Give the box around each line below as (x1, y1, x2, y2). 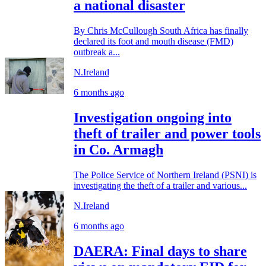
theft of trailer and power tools (74, 126, 261, 142)
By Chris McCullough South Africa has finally (74, 26, 248, 36)
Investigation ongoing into (74, 110, 232, 126)
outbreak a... (74, 47, 120, 58)
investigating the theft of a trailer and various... (74, 180, 247, 191)
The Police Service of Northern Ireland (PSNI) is (74, 170, 256, 180)
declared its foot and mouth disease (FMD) (74, 36, 233, 47)
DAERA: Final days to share (74, 243, 247, 259)
